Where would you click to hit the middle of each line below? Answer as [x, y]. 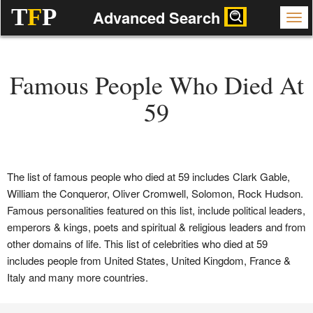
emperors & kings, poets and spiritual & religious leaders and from [156, 227]
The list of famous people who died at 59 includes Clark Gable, [148, 176]
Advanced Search [158, 17]
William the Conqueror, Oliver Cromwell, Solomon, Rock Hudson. [155, 193]
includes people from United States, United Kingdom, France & [149, 260]
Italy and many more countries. [78, 277]
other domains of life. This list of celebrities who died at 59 [137, 243]
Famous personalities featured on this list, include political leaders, [156, 210]
